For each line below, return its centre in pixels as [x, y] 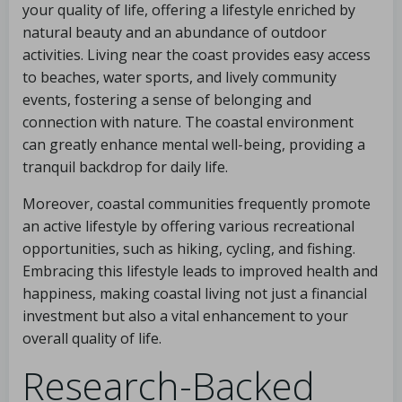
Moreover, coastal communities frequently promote [197, 204]
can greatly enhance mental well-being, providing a [194, 144]
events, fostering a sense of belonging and [167, 100]
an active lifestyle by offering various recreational [188, 226]
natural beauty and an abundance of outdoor [175, 32]
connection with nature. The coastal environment [188, 122]
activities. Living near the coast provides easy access [197, 55]
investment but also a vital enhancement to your [185, 316]
